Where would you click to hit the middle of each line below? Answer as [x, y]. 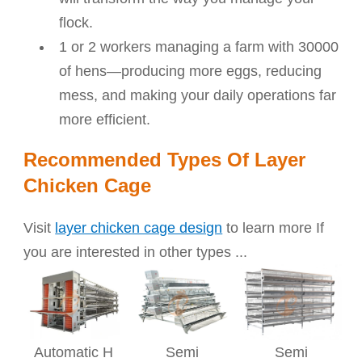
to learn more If [274, 228]
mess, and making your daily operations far [198, 96]
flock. [76, 23]
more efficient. [105, 120]
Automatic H [74, 352]
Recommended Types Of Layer [165, 160]
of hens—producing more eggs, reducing [191, 72]
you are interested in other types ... [136, 253]
